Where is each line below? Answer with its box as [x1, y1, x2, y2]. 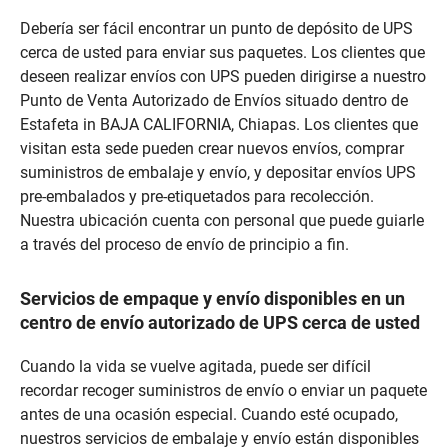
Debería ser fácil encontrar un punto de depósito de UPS [20, 19, 413, 39]
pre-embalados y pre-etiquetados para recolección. [20, 187, 374, 207]
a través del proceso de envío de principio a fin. [20, 235, 349, 255]
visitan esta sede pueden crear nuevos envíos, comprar [20, 139, 404, 159]
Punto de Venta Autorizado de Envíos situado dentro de [20, 91, 408, 111]
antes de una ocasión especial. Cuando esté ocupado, [20, 405, 398, 425]
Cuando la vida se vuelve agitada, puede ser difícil [20, 357, 371, 377]
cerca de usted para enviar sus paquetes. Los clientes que [20, 43, 425, 63]
